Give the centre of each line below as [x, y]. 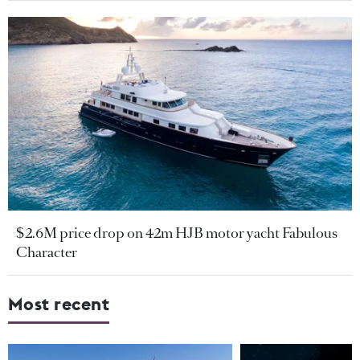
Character [47, 253]
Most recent [59, 304]
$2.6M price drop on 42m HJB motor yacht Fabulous [177, 233]
